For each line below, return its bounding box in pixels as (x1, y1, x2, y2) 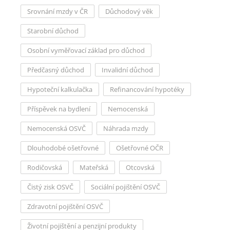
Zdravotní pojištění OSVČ (27, 202, 103, 211)
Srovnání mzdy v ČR (27, 7, 88, 16)
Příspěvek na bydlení (27, 104, 90, 113)
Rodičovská (27, 163, 62, 172)
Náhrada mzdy (103, 124, 148, 133)
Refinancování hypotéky (110, 85, 184, 94)
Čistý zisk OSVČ (27, 182, 73, 191)
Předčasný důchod (27, 65, 84, 74)
